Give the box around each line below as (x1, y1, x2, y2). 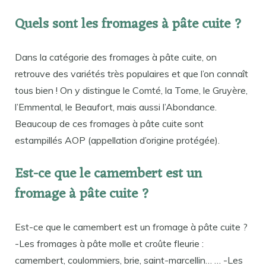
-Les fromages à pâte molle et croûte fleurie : (15, 237, 204, 250)
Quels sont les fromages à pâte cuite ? (15, 12, 242, 37)
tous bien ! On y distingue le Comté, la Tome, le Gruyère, (15, 84, 248, 96)
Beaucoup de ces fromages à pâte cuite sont (15, 117, 204, 129)
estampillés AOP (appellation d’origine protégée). (15, 134, 220, 146)
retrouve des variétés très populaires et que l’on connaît (15, 67, 248, 80)
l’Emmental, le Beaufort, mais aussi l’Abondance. (15, 100, 217, 113)
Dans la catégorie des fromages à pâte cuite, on (15, 50, 217, 63)
